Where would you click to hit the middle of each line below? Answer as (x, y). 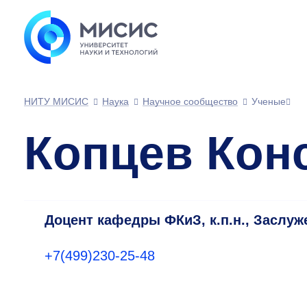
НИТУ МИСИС (56, 101)
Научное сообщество (190, 101)
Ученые (269, 101)
